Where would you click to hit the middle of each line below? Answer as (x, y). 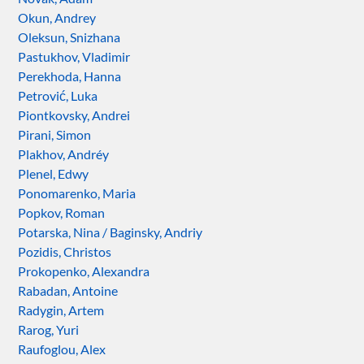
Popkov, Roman (62, 212)
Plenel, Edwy (54, 173)
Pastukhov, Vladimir (74, 56)
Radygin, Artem (61, 310)
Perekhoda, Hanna (70, 76)
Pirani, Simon (55, 134)
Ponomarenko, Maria (77, 193)
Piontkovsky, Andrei (74, 115)
